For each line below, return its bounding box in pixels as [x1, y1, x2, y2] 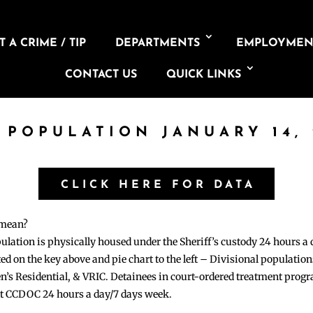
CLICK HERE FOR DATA [60, 179, 256, 191]
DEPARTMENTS [115, 38, 201, 49]
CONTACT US [64, 69, 137, 80]
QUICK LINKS [166, 69, 241, 80]
